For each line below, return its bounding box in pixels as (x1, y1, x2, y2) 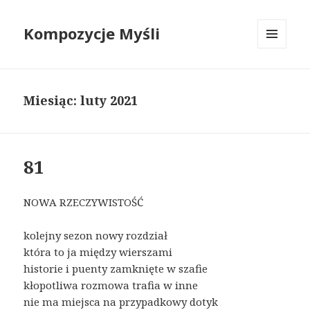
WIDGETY (257, 71, 299, 84)
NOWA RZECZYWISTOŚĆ (24, 195, 144, 210)
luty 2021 (80, 92, 138, 109)
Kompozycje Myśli (24, 23, 161, 44)
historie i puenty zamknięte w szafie (24, 262, 208, 276)
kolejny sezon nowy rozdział (24, 228, 168, 243)
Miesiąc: (24, 92, 81, 109)
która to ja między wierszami (24, 245, 173, 259)
